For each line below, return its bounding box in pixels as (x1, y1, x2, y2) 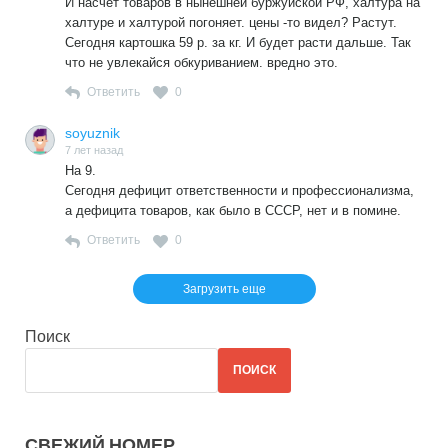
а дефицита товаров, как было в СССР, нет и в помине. (65, 203, 401, 219)
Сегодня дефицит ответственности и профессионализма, (65, 183, 414, 199)
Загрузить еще (182, 281, 266, 296)
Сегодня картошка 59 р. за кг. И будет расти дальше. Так (65, 34, 411, 50)
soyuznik (65, 124, 120, 141)
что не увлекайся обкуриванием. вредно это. (65, 54, 338, 70)
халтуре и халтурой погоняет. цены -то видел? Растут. (65, 14, 397, 30)
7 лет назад (65, 143, 123, 156)
